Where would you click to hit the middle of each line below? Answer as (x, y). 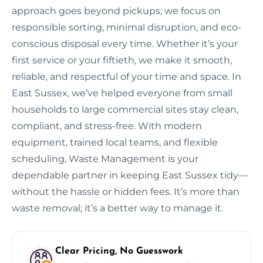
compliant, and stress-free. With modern (107, 126)
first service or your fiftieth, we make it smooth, (122, 60)
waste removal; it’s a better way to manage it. (117, 208)
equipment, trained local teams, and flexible (115, 142)
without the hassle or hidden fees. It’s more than (126, 191)
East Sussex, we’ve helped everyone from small (122, 93)
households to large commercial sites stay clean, (125, 109)
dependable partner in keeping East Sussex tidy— (130, 175)
